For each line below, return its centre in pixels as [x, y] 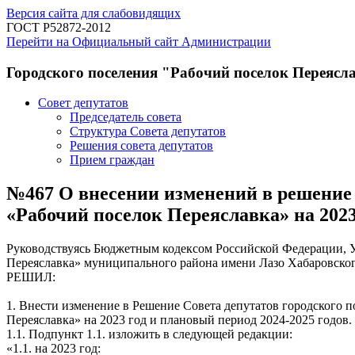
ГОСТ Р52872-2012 [59, 27]
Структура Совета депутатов [148, 132]
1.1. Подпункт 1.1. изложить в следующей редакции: [149, 334]
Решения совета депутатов [141, 146]
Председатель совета [126, 117]
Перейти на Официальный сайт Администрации [139, 42]
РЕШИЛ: [31, 277]
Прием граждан [112, 160]
